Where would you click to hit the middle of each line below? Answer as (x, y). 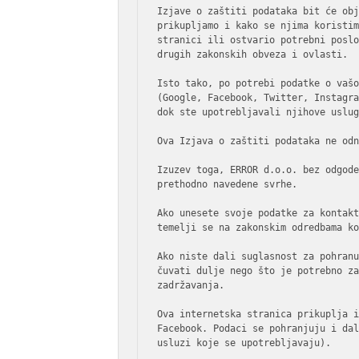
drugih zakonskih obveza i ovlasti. (253, 54)
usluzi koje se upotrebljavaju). (244, 343)
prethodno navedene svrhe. (228, 184)
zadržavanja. (191, 285)
